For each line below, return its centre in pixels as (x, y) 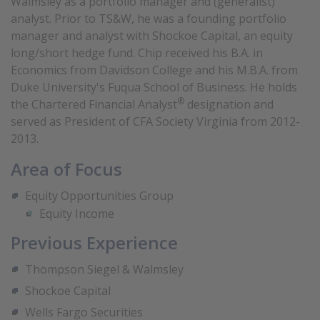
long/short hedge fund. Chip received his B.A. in (137, 53)
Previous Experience (94, 242)
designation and (229, 104)
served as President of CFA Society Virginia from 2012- (155, 121)
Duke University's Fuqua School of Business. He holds (154, 87)
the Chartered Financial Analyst (94, 104)
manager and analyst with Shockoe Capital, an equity (152, 36)
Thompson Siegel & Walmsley (104, 269)
